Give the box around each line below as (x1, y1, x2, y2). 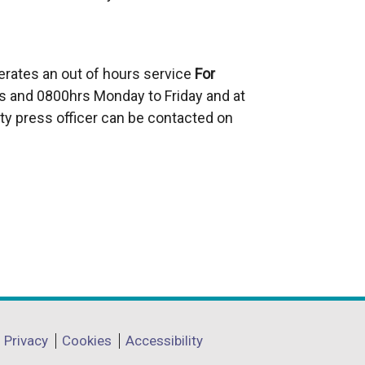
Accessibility (125, 332, 203, 349)
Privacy (4, 332, 48, 349)
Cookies (62, 332, 112, 349)
